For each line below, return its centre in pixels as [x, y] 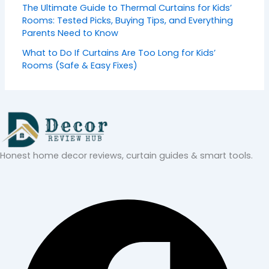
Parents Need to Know [71, 33]
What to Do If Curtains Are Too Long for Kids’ [119, 53]
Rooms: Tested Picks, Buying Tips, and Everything [128, 21]
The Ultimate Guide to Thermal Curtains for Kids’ [127, 8]
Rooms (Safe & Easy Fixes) [80, 66]
